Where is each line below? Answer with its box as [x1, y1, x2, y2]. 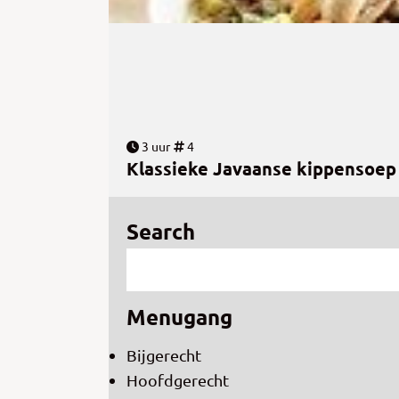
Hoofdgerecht [126, 370, 229, 390]
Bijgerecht [126, 346, 201, 365]
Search [126, 217, 195, 246]
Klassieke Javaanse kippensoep [126, 157, 396, 181]
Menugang [126, 303, 232, 331]
